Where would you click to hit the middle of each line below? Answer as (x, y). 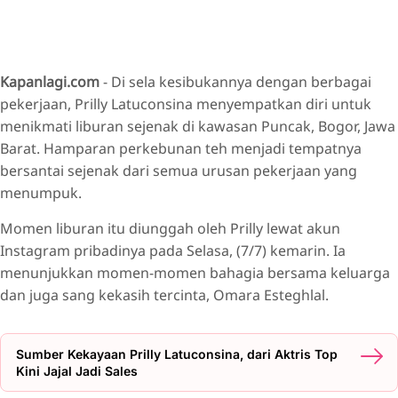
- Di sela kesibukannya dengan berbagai (235, 82)
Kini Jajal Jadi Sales (77, 371)
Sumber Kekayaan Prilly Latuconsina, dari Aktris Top (177, 354)
